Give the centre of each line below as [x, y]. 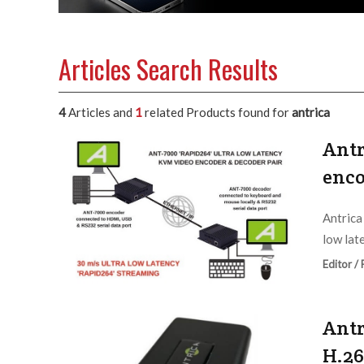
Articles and [100, 113]
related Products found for [217, 113]
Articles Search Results [168, 69]
